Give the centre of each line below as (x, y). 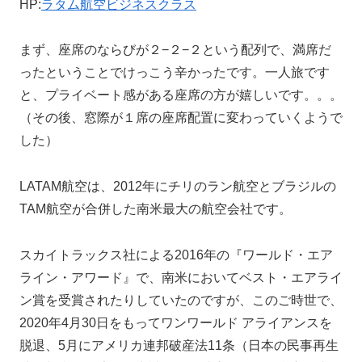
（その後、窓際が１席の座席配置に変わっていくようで (181, 118)
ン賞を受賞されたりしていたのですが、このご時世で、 (181, 300)
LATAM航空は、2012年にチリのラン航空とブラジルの (178, 187)
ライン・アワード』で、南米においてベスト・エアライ (181, 277)
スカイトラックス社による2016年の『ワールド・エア (176, 255)
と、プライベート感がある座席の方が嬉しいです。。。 (181, 95)
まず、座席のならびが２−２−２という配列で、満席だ (175, 50)
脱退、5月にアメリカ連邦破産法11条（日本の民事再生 (179, 345)
